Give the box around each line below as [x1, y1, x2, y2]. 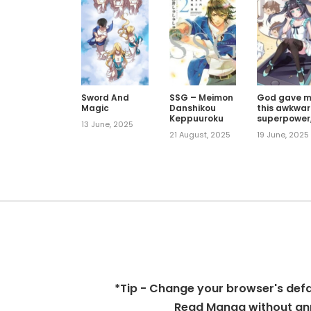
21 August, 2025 [169, 128, 230, 140]
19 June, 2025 [257, 128, 310, 140]
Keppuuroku [169, 112, 224, 124]
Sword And [81, 91, 129, 103]
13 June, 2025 [81, 118, 133, 130]
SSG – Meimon [169, 91, 233, 103]
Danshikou [169, 101, 216, 114]
